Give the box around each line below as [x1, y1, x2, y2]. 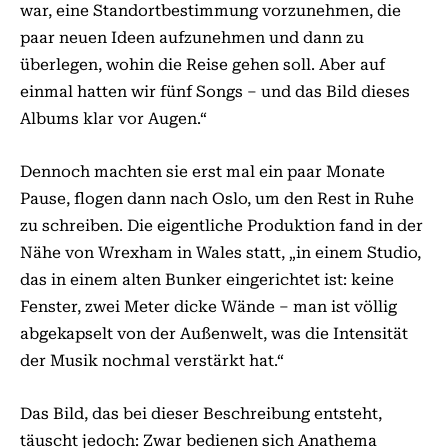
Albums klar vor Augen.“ [20, 109, 207, 128]
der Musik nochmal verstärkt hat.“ [20, 351, 284, 370]
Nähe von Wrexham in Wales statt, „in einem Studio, [20, 243, 421, 262]
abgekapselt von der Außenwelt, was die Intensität [20, 324, 408, 343]
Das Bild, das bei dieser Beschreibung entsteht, [20, 404, 382, 423]
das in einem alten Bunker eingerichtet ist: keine [20, 270, 394, 289]
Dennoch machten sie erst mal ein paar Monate [20, 162, 385, 181]
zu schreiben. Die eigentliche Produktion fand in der [20, 216, 423, 235]
